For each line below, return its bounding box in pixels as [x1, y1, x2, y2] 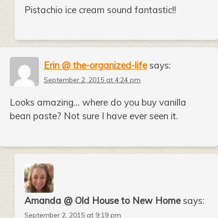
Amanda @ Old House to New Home [24, 195, 181, 207]
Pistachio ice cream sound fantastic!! [24, 3, 176, 16]
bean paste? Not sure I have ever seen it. [10, 110, 178, 122]
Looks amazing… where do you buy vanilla [10, 96, 186, 109]
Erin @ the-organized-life [44, 59, 147, 71]
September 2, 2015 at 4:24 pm [44, 75, 141, 84]
